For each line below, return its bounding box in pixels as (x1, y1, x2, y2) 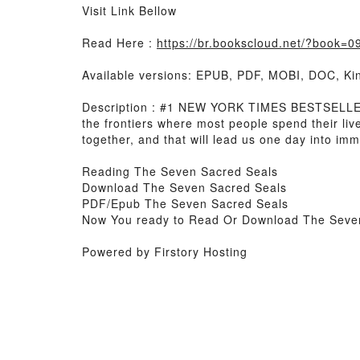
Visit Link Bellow (82, 2, 177, 18)
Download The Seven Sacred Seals (82, 179, 287, 195)
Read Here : (82, 35, 157, 51)
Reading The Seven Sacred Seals (82, 163, 278, 179)
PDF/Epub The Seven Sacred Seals (82, 195, 288, 211)
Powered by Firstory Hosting (82, 243, 247, 260)
